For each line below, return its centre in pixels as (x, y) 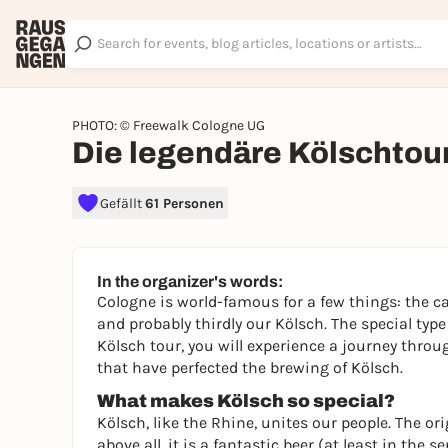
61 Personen (184, 203)
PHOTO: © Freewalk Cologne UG (168, 125)
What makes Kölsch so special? (246, 401)
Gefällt (122, 203)
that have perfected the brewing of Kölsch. (250, 367)
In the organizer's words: (190, 281)
